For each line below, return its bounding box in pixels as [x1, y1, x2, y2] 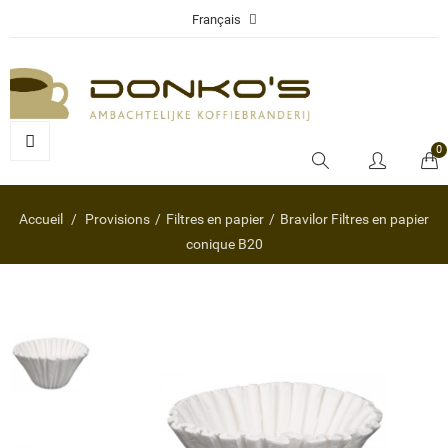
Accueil [19, 210, 63, 227]
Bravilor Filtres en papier [280, 210, 429, 227]
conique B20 [185, 235, 263, 252]
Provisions [85, 210, 150, 227]
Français [191, 12, 241, 28]
